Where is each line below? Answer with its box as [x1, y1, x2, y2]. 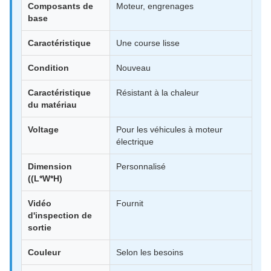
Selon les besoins [116, 247, 183, 257]
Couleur [28, 247, 60, 257]
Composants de [28, 1, 93, 11]
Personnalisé [116, 162, 166, 171]
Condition [28, 63, 69, 73]
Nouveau [116, 63, 151, 73]
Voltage [28, 125, 59, 134]
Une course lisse [116, 38, 180, 48]
